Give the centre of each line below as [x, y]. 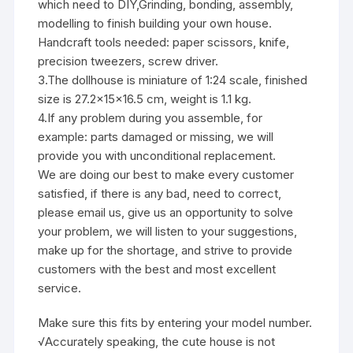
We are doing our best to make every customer [166, 175]
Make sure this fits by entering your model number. [175, 323]
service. [60, 288]
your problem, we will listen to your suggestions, [168, 232]
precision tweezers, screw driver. [128, 61]
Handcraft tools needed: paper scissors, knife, [164, 43]
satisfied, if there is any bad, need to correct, [160, 194]
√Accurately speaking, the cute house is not [157, 342]
